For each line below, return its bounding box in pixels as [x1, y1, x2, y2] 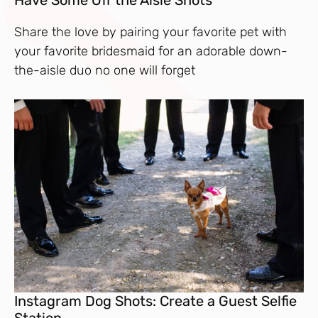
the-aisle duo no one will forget [14, 62, 195, 79]
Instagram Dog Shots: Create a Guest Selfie [14, 292, 297, 309]
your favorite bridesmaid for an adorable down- [14, 43, 287, 60]
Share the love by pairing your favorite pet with [14, 24, 287, 40]
